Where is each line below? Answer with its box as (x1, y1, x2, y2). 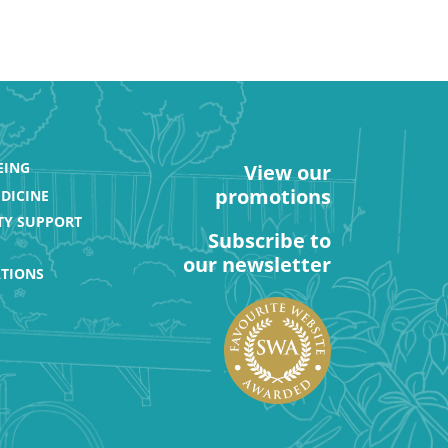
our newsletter (183, 251, 331, 278)
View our (244, 159, 331, 186)
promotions (215, 183, 331, 210)
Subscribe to (208, 227, 331, 254)
